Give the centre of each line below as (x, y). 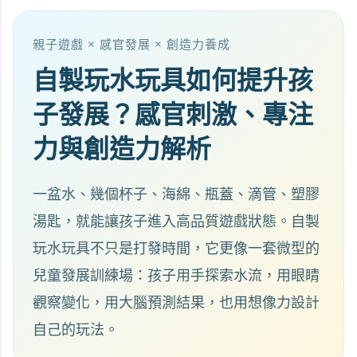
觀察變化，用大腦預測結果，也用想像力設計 (176, 303)
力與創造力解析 (122, 149)
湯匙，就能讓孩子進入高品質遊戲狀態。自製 (176, 222)
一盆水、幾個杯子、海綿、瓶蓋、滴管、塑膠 (176, 194)
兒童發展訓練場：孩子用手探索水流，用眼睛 (176, 276)
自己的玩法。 (76, 330)
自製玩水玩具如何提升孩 (173, 80)
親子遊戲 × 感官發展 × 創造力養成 (131, 44)
